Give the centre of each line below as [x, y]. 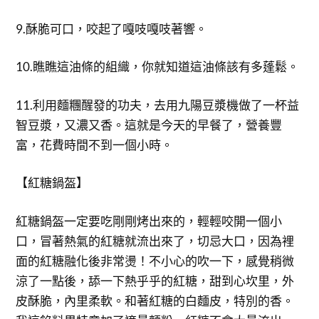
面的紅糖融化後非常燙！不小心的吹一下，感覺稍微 [155, 261]
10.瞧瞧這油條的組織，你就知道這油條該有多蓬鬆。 [158, 67]
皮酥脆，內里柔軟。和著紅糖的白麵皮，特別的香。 [155, 300]
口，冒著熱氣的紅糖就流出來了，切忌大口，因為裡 [155, 241]
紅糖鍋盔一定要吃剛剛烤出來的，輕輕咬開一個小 [149, 221]
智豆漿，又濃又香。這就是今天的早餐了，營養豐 [149, 125]
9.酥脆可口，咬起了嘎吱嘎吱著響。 [112, 28]
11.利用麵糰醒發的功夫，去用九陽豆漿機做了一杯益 [158, 105]
